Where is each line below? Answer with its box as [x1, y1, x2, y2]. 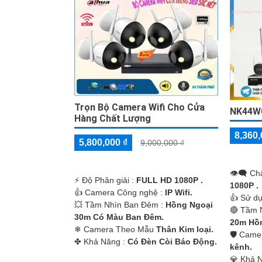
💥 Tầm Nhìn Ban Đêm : [74, 200, 166, 210]
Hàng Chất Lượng [74, 113, 151, 125]
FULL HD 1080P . [136, 175, 203, 185]
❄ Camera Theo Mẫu [74, 225, 156, 235]
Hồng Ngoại [166, 200, 213, 210]
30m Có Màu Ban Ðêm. [74, 212, 164, 222]
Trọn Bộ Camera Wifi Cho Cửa [74, 102, 205, 113]
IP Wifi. [165, 188, 192, 198]
